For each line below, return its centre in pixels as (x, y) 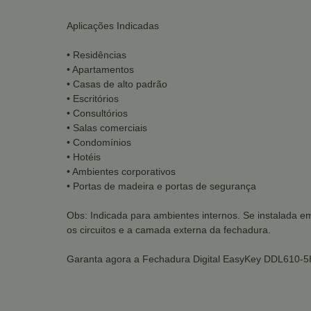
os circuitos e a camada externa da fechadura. (169, 229)
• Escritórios (93, 98)
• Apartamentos (100, 69)
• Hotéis (84, 157)
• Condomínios (99, 142)
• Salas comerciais (107, 127)
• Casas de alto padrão (117, 84)
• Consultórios (97, 113)
